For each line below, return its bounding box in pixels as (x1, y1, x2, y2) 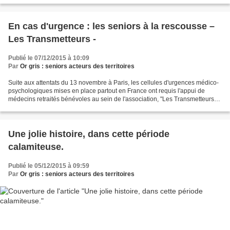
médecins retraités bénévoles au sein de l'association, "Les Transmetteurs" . (8, 95, 219, 103)
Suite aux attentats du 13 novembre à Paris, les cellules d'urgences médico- (8, 79, 219, 86)
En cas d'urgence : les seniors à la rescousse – (8, 21, 215, 31)
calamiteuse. (8, 141, 64, 152)
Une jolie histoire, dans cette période (8, 128, 169, 139)
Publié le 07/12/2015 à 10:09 (8, 54, 89, 62)
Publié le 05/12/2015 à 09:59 (8, 162, 89, 169)
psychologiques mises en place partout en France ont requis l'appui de (8, 87, 205, 94)
